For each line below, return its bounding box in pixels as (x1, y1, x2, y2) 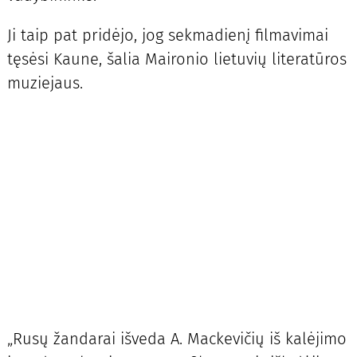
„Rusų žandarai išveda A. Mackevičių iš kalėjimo (6, 328, 347, 348)
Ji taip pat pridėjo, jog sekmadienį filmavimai (6, 25, 328, 45)
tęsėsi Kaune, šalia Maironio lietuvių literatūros (6, 49, 347, 69)
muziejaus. (6, 73, 83, 93)
